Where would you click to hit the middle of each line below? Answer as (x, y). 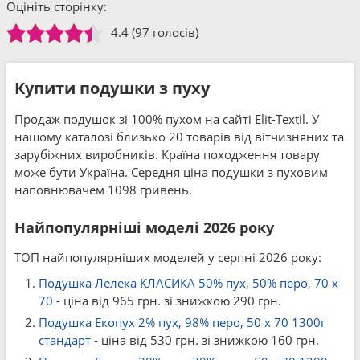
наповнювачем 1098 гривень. (103, 190)
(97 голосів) (165, 32)
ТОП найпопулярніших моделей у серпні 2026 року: (168, 257)
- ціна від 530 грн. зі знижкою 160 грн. (205, 340)
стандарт (65, 340)
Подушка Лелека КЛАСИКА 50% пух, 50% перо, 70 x (188, 283)
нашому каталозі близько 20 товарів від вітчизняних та (179, 137)
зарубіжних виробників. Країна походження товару (167, 154)
